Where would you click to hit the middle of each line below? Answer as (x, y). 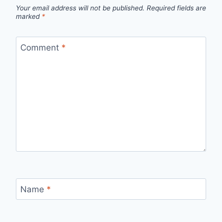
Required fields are (176, 8)
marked (29, 16)
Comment (41, 48)
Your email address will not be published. (80, 8)
